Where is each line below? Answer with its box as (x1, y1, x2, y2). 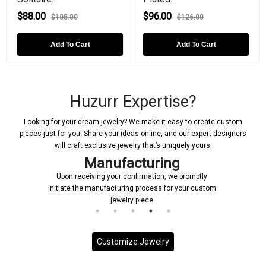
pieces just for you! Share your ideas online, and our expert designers (20, 129, 246, 138)
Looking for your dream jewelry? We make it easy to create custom (24, 117, 242, 126)
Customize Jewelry (97, 236, 169, 246)
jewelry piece (110, 195, 153, 204)
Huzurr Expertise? (69, 91, 197, 111)
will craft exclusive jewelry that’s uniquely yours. (54, 141, 212, 150)
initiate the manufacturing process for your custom (47, 183, 216, 192)
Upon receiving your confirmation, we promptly (56, 172, 207, 180)
